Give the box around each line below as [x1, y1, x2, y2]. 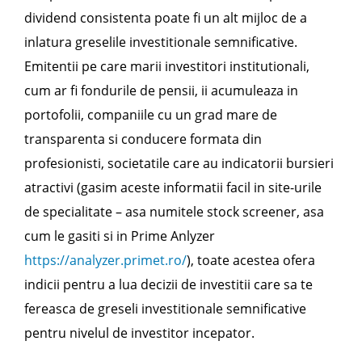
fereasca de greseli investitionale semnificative [24, 300, 306, 318]
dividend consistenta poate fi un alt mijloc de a [24, 9, 307, 27]
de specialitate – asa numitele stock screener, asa [24, 203, 324, 221]
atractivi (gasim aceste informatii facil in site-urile [24, 179, 322, 196]
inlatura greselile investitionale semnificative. [24, 33, 297, 51]
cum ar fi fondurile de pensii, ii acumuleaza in [24, 82, 298, 99]
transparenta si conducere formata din [24, 130, 262, 148]
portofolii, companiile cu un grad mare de [24, 106, 277, 124]
